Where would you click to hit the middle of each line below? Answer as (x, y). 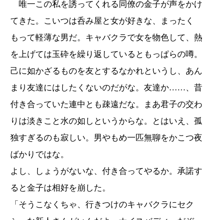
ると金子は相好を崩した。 (60, 188)
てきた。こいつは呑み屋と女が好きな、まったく (102, 21)
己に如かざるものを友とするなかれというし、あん (106, 71)
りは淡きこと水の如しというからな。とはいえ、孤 (106, 121)
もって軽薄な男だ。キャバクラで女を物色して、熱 (106, 37)
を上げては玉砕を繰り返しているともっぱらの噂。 (106, 54)
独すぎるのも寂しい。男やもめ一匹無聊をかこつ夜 (106, 137)
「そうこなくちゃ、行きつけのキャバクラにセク (102, 204)
